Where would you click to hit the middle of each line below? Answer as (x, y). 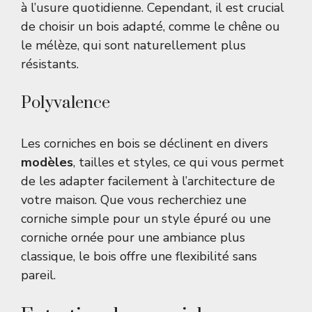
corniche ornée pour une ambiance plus (133, 238)
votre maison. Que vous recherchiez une (134, 200)
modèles (47, 163)
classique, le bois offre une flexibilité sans (139, 257)
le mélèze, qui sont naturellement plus (133, 46)
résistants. (50, 64)
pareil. (38, 275)
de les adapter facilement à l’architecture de (148, 181)
